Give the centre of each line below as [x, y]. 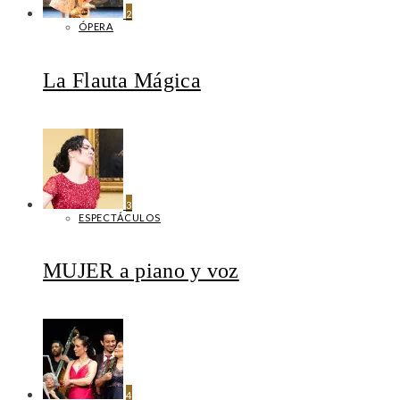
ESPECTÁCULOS [120, 217]
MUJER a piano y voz [141, 270]
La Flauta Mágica [122, 80]
